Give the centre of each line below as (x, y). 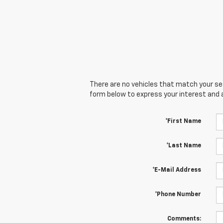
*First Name (183, 121)
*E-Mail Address (176, 170)
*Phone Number (178, 194)
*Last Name (183, 146)
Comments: (184, 219)
